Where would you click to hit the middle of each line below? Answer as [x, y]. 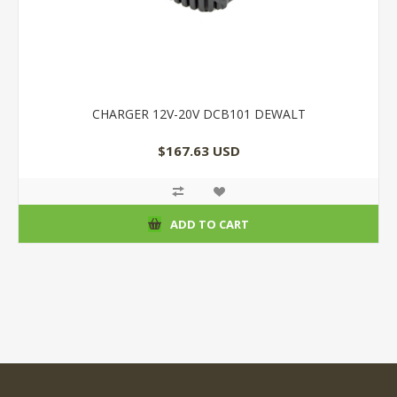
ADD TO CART [210, 224]
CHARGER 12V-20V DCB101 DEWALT [198, 114]
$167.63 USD [198, 151]
